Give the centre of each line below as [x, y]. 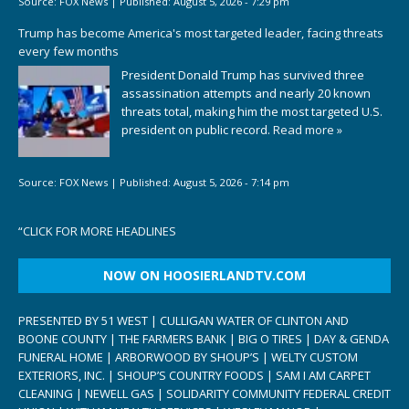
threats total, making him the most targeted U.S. [252, 112]
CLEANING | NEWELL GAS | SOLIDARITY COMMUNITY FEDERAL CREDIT [204, 394]
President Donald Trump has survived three [243, 75]
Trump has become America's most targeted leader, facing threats [201, 32]
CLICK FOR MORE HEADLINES [100, 231]
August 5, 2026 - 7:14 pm [231, 182]
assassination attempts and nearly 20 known [246, 94]
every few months [68, 51]
